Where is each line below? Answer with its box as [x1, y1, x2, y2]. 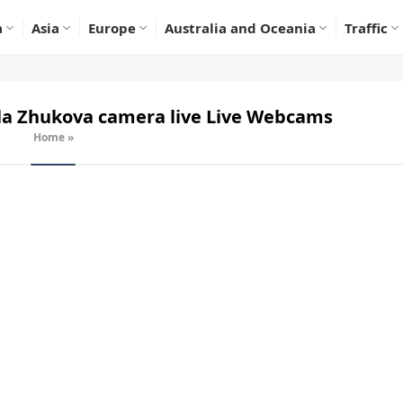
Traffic [345, 19, 388, 37]
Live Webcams [201, 104, 333, 129]
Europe [88, 19, 136, 37]
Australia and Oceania [165, 19, 316, 37]
